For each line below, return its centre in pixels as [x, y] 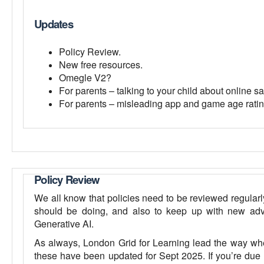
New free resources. [101, 65]
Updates [54, 24]
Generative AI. [64, 224]
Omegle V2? [85, 77]
